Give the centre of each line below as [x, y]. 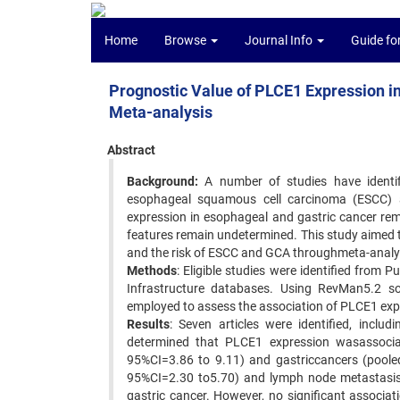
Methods [152, 271]
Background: [162, 181]
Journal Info [280, 40]
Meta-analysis [161, 112]
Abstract [131, 150]
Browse [187, 40]
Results [148, 324]
